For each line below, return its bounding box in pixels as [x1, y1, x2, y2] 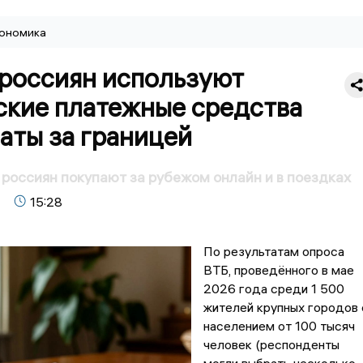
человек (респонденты [203, 336, 340, 353]
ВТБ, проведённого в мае [203, 262, 354, 279]
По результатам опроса [203, 243, 344, 260]
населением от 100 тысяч [203, 318, 355, 335]
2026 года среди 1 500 [203, 280, 344, 297]
